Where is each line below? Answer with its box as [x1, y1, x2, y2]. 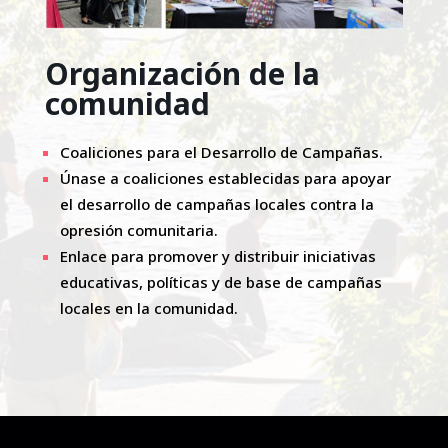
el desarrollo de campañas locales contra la [59, 194, 374, 215]
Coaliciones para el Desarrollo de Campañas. [59, 142, 383, 163]
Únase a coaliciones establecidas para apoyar [59, 168, 391, 189]
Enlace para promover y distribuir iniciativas [59, 246, 376, 267]
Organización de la [44, 53, 320, 95]
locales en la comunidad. [59, 298, 238, 319]
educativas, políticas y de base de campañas [59, 272, 382, 293]
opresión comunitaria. [59, 220, 218, 241]
